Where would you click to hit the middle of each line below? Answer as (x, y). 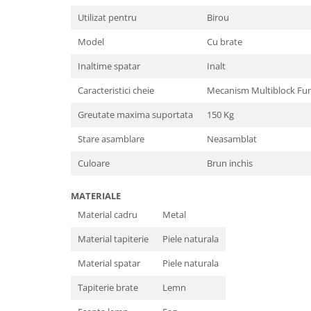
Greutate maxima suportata (135, 115)
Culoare (94, 163)
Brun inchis (230, 163)
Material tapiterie (113, 239)
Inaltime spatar (109, 66)
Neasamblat (232, 139)
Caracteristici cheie (116, 90)
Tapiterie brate (108, 287)
